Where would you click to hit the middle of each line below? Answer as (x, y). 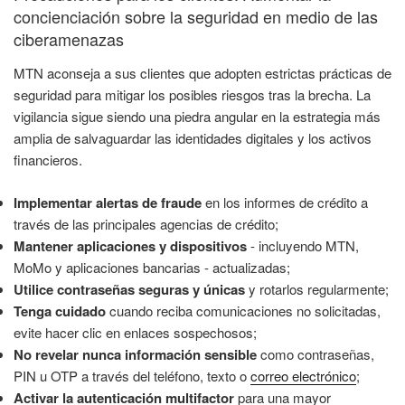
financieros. (48, 160)
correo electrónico (303, 375)
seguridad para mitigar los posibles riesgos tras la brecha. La (192, 95)
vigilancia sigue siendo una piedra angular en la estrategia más (197, 117)
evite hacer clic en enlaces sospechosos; (135, 332)
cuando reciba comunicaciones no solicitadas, (243, 310)
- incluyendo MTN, (303, 245)
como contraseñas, (316, 353)
